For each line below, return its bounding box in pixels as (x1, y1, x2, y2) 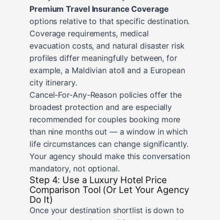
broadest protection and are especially (29, 102, 172, 112)
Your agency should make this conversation (29, 151, 190, 161)
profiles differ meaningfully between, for (29, 53, 177, 63)
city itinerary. (29, 77, 77, 87)
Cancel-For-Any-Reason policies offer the (29, 89, 182, 100)
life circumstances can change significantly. (29, 138, 189, 149)
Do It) (29, 193, 53, 205)
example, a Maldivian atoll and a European (29, 65, 185, 75)
